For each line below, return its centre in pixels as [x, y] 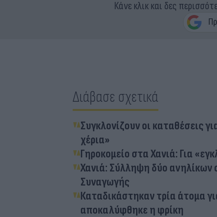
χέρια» [95, 139]
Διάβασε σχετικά [116, 97]
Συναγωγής [105, 182]
